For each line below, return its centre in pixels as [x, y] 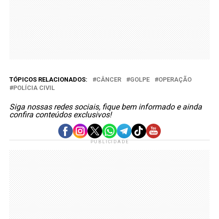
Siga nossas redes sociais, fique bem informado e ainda [105, 107]
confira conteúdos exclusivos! [60, 114]
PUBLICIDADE [109, 142]
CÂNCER [109, 79]
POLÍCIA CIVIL [34, 88]
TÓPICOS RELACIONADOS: [48, 79]
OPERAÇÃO [175, 79]
